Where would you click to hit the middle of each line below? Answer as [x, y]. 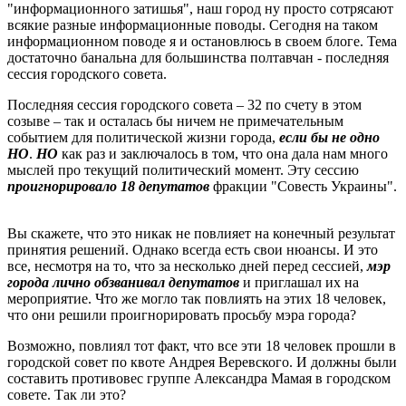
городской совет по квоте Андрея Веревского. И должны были [202, 362]
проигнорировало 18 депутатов [108, 186]
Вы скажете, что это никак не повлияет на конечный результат [201, 233]
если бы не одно [329, 137]
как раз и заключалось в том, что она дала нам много [223, 153]
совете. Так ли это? [67, 394]
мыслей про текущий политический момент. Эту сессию [183, 169]
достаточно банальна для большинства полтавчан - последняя [198, 57]
